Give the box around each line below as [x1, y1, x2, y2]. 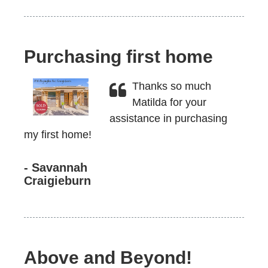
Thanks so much [132, 80, 211, 92]
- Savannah [24, 161, 87, 174]
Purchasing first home [24, 47, 213, 66]
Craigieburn [24, 174, 91, 187]
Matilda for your [132, 96, 206, 108]
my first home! [24, 129, 92, 141]
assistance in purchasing [109, 112, 227, 124]
